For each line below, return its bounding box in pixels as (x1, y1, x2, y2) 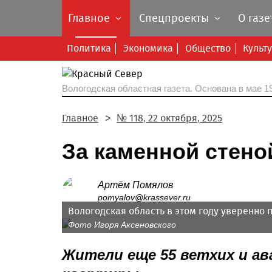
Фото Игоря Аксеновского (68, 220, 176, 229)
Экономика (123, 42, 173, 54)
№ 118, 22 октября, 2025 (117, 112, 222, 124)
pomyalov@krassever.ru (98, 192, 191, 202)
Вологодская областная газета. (62, 83, 195, 93)
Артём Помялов (98, 180, 173, 190)
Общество (185, 42, 231, 54)
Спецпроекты (139, 12, 209, 25)
